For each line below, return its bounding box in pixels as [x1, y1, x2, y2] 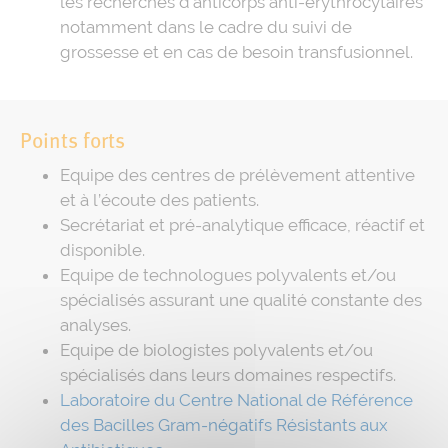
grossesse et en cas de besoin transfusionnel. [60, 41, 413, 62]
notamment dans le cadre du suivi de [60, 16, 352, 37]
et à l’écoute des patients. [60, 189, 259, 210]
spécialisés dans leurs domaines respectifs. [60, 364, 396, 385]
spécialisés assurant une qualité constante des [60, 289, 422, 310]
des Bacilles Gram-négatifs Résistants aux [60, 414, 388, 435]
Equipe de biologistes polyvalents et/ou [60, 339, 373, 360]
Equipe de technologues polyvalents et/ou [60, 264, 396, 285]
